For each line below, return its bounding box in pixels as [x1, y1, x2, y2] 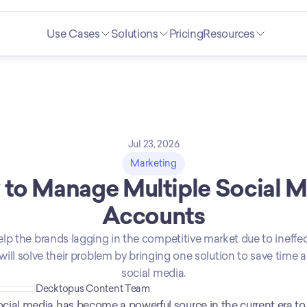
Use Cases [47, 27, 100, 40]
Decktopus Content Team [36, 283, 150, 295]
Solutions [110, 27, 158, 40]
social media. [121, 267, 186, 280]
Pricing [169, 27, 204, 40]
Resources [203, 27, 255, 40]
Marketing [130, 158, 177, 169]
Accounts [102, 202, 205, 230]
